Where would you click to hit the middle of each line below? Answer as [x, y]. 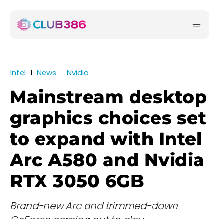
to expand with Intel [106, 139]
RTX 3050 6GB [77, 181]
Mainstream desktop [108, 97]
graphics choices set [108, 118]
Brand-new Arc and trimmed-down [94, 206]
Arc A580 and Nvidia [107, 160]
